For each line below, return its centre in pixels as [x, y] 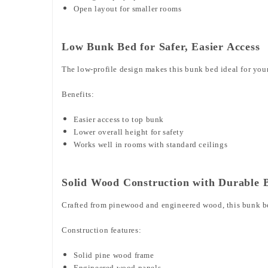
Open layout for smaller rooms [128, 8]
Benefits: [78, 94]
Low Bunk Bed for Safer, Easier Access [161, 46]
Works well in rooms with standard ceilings [151, 144]
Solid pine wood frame [114, 255]
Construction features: [102, 230]
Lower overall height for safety [129, 132]
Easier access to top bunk [119, 119]
